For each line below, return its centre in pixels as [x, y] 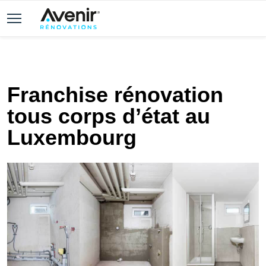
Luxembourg [72, 137]
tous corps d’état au [109, 116]
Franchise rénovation [115, 95]
